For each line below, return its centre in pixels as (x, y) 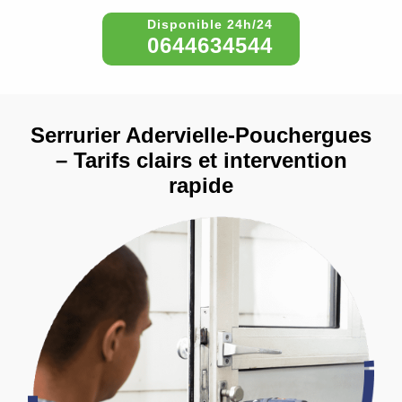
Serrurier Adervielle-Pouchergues (201, 135)
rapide (201, 185)
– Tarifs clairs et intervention (201, 160)
